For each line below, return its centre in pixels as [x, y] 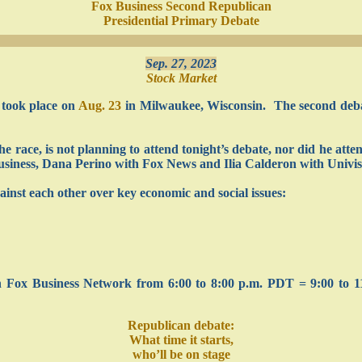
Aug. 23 [100, 105]
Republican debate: [181, 325]
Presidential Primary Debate [181, 21]
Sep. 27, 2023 [181, 63]
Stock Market [181, 78]
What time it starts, [181, 340]
